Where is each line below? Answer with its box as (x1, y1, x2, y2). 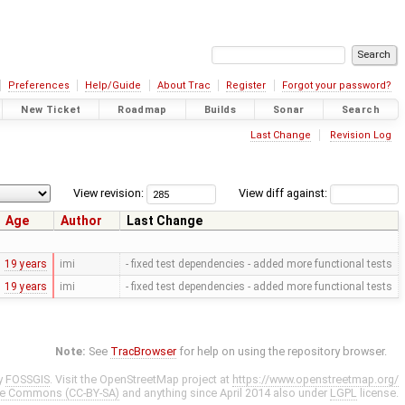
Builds (203, 103, 237, 116)
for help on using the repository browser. (176, 344, 388, 359)
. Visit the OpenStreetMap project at (50, 372, 232, 387)
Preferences (7, 80, 70, 91)
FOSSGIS (5, 372, 50, 387)
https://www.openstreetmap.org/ (232, 372, 399, 387)
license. (357, 386, 399, 400)
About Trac (156, 80, 211, 91)
